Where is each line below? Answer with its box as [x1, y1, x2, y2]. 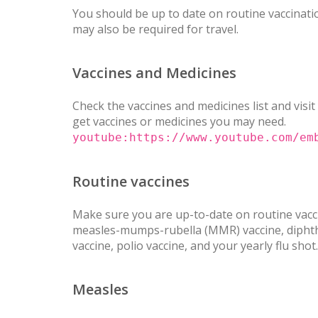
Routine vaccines [72, 171, 190, 191]
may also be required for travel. [72, 21, 238, 37]
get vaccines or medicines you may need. [72, 113, 286, 129]
